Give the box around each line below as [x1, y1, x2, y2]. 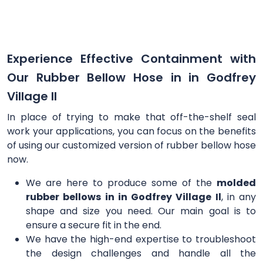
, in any [221, 190, 256, 204]
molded [217, 176, 256, 190]
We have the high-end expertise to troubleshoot [26, 232, 256, 247]
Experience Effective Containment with [7, 50, 256, 68]
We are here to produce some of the [26, 176, 217, 190]
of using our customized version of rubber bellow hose [7, 139, 256, 153]
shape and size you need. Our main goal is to [26, 204, 256, 218]
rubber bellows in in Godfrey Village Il [26, 190, 221, 204]
